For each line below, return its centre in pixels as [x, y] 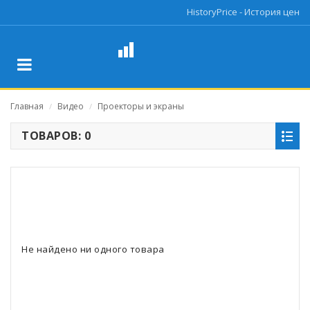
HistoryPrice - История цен [243, 12]
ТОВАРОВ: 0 [56, 136]
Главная [27, 106]
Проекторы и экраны [141, 106]
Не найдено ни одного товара [93, 249]
